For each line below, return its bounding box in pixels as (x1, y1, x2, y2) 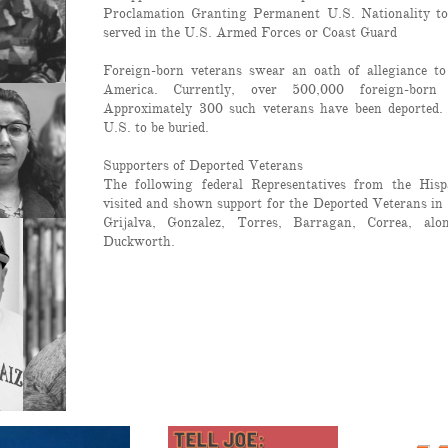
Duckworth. (103, 233, 175, 250)
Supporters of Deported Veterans (103, 157, 303, 174)
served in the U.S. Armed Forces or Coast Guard (103, 24, 397, 41)
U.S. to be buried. (103, 119, 213, 136)
